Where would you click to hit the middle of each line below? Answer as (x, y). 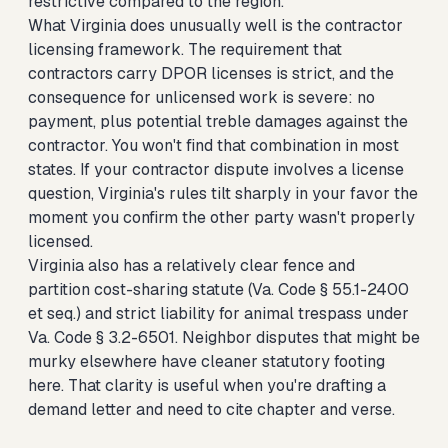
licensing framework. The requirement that (185, 49)
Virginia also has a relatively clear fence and (191, 265)
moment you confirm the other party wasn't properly (221, 217)
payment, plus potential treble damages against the (218, 121)
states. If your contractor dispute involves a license (216, 169)
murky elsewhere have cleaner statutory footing (206, 361)
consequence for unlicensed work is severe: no (201, 97)
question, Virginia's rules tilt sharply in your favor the (223, 193)
